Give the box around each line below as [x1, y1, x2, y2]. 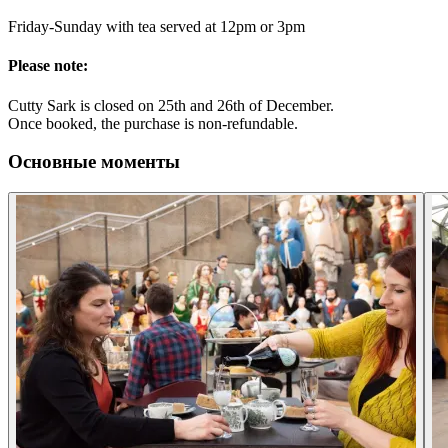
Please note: [8, 57, 88, 75]
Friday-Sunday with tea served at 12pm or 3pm [8, 18, 305, 36]
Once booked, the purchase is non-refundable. [8, 114, 298, 132]
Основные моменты [8, 151, 180, 173]
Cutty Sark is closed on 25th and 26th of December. [8, 96, 334, 114]
